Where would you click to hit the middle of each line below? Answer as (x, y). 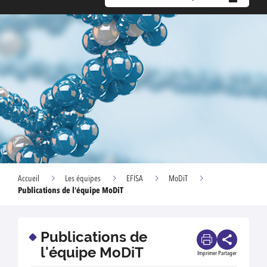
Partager (227, 253)
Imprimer (207, 253)
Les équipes (83, 179)
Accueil (29, 179)
